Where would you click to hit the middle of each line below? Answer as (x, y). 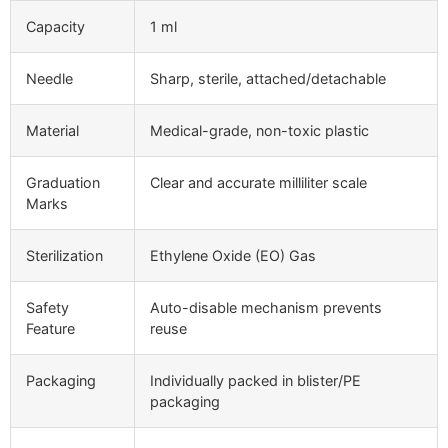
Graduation (63, 182)
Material (52, 130)
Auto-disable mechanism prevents (266, 307)
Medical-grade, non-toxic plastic (259, 130)
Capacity (55, 26)
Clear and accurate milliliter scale (258, 182)
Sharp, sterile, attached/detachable (268, 78)
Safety (47, 307)
